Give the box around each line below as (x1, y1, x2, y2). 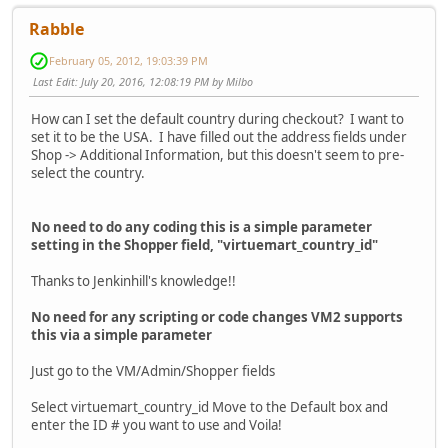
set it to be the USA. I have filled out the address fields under (31, 127, 407, 146)
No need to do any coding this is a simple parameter (31, 217, 372, 236)
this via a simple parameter (31, 325, 212, 344)
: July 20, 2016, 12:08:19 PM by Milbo (75, 73, 253, 89)
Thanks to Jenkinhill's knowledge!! (31, 271, 236, 290)
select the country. (31, 163, 145, 182)
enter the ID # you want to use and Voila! (31, 415, 282, 434)
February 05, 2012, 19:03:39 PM (49, 53, 208, 68)
